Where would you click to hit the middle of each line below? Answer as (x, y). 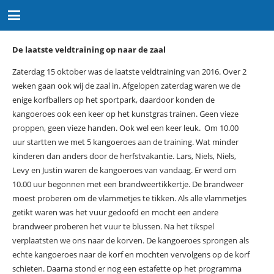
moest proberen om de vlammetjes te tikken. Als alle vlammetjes (129, 198)
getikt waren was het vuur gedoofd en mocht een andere (115, 212)
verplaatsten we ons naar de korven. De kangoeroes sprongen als (130, 240)
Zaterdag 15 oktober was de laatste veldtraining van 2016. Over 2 (129, 71)
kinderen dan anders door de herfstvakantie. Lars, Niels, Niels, (124, 156)
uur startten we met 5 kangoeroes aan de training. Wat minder (125, 142)
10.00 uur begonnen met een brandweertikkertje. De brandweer (128, 184)
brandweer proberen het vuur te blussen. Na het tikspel (113, 226)
